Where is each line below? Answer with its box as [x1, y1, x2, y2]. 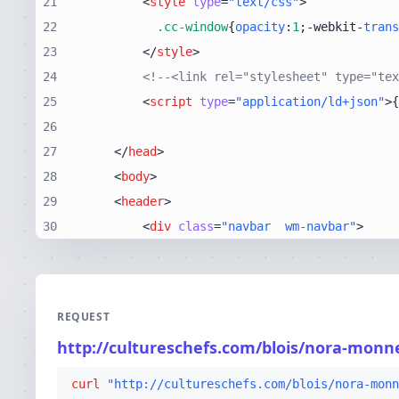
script [150, 94, 192, 109]
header [121, 194, 164, 208]
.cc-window [157, 20, 228, 34]
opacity [235, 20, 285, 34]
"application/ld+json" [235, 94, 385, 109]
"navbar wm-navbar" [221, 219, 356, 233]
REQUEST [57, 309, 110, 324]
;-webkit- [299, 20, 363, 34]
